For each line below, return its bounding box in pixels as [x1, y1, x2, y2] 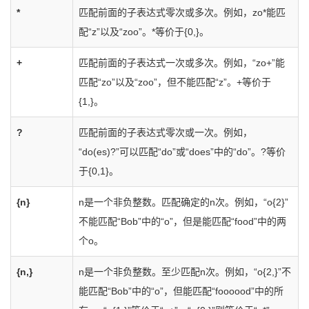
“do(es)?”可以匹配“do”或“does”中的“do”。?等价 [79, 146, 286, 157]
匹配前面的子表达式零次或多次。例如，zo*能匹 [79, 7, 286, 18]
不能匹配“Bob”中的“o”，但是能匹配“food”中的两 [79, 216, 286, 227]
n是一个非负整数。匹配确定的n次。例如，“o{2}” [79, 197, 288, 208]
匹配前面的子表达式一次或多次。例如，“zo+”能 [79, 57, 285, 68]
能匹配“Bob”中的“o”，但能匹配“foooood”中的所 [79, 286, 283, 297]
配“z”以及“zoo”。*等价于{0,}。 [79, 26, 209, 37]
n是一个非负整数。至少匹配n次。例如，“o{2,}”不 [79, 266, 291, 277]
